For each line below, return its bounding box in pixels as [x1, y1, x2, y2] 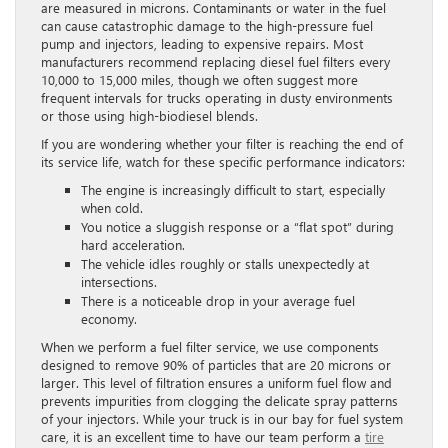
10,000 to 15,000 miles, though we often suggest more [41, 70, 358, 88]
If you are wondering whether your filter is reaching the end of [41, 134, 403, 152]
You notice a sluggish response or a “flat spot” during [81, 217, 394, 235]
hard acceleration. [81, 235, 185, 253]
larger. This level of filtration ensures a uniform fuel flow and [41, 373, 392, 391]
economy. [81, 309, 137, 327]
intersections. [81, 272, 157, 290]
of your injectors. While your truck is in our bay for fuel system [41, 409, 403, 427]
